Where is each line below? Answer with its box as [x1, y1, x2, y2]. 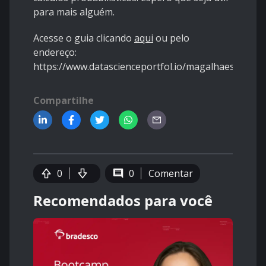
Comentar [148, 167, 193, 180]
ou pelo [153, 31, 189, 45]
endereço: [33, 46, 77, 59]
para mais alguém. [33, 5, 115, 19]
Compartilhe [33, 94, 94, 107]
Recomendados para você [33, 191, 213, 211]
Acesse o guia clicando [33, 31, 134, 45]
